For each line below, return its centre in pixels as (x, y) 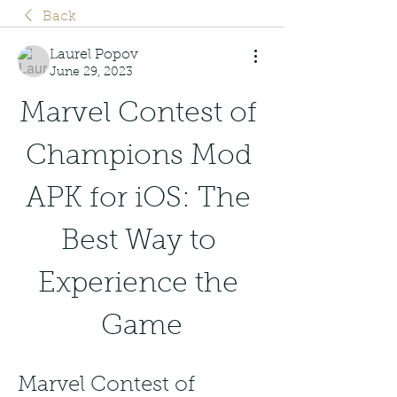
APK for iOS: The (138, 199)
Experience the (138, 284)
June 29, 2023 (91, 72)
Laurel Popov (94, 54)
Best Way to (138, 241)
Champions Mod (138, 156)
